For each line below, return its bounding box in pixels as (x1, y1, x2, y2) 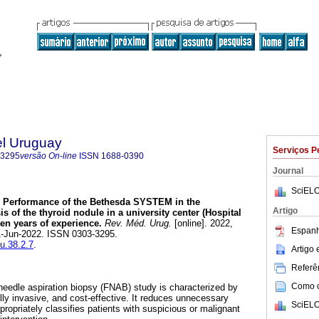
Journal (273, 166, 303, 176)
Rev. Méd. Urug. (102, 218, 172, 229)
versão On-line (20, 151, 77, 161)
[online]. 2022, (172, 218, 233, 229)
